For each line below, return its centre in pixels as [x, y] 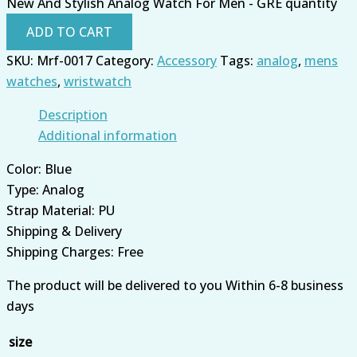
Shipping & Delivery [64, 231]
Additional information [108, 135]
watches [32, 81]
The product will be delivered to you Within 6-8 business [175, 285]
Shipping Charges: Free [75, 251]
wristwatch [98, 81]
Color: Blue [39, 169]
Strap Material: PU [61, 210]
